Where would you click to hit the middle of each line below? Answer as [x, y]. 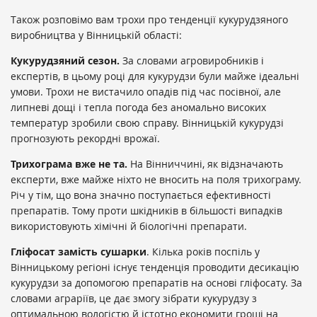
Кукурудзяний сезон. [65, 60]
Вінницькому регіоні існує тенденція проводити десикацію [155, 267]
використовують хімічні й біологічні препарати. [129, 226]
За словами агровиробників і [192, 60]
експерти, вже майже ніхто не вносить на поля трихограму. [156, 179]
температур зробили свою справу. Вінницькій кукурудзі [147, 122]
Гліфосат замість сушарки [79, 251]
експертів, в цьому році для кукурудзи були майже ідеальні [155, 76]
